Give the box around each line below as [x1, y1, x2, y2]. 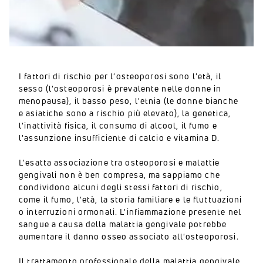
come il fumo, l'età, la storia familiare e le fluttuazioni [19, 194, 242, 205]
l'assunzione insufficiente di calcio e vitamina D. [19, 132, 220, 143]
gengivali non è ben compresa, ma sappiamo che [19, 169, 220, 180]
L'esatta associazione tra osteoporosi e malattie [19, 157, 220, 168]
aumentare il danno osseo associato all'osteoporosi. [19, 231, 239, 242]
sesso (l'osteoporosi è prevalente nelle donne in [19, 83, 222, 94]
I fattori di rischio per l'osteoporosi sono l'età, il [19, 70, 221, 82]
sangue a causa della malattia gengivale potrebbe [19, 218, 227, 230]
